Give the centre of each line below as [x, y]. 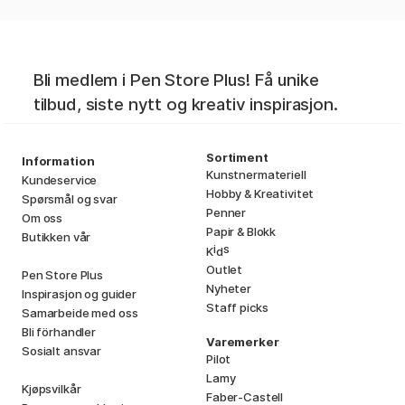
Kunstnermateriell [256, 174]
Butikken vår [57, 236]
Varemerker [243, 341]
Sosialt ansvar [61, 350]
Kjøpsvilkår [52, 388]
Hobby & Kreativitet [260, 193]
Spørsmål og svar [70, 198]
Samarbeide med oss [80, 312]
